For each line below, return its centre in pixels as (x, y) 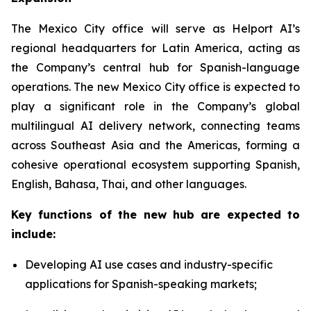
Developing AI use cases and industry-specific (149, 264)
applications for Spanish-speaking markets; (141, 284)
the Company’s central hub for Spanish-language (155, 67)
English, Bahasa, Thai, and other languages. (129, 184)
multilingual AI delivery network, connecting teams (155, 126)
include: (33, 234)
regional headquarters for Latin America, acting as (155, 48)
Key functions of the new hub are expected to (155, 215)
